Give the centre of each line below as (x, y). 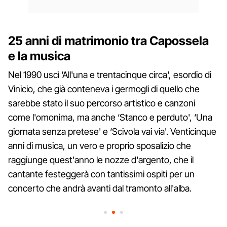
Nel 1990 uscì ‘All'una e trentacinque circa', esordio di (110, 74)
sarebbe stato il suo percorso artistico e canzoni (102, 103)
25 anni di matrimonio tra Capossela (108, 41)
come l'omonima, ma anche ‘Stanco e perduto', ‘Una (110, 117)
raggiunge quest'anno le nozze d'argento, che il (101, 160)
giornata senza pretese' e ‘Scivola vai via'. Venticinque (112, 131)
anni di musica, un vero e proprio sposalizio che (100, 145)
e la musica (39, 56)
